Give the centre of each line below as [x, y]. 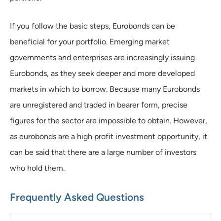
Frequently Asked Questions [78, 197]
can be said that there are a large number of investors [103, 152]
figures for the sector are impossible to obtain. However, [109, 120]
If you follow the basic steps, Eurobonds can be [92, 26]
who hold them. [37, 168]
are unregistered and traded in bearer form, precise [99, 105]
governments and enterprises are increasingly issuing [102, 57]
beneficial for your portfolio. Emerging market [90, 41]
